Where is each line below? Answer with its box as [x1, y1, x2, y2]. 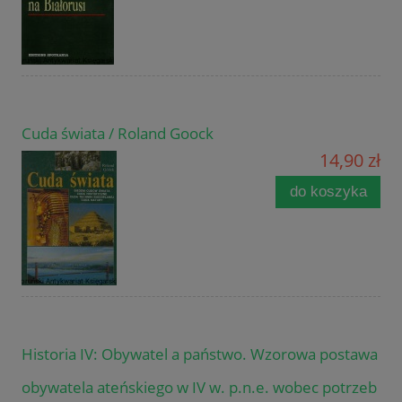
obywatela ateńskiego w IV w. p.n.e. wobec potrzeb [22, 377, 377, 398]
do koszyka [289, 182, 367, 200]
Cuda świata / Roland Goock [22, 123, 214, 144]
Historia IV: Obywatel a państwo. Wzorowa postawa [22, 344, 378, 365]
